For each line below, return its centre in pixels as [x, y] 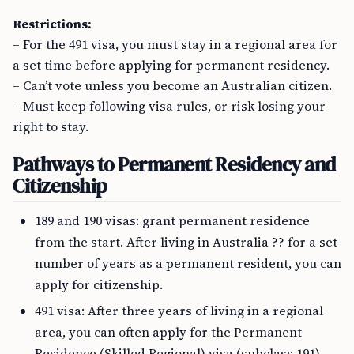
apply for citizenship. [99, 284]
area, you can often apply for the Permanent [168, 332]
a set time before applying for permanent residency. [171, 65]
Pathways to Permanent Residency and [174, 164]
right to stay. [51, 126]
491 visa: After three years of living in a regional [179, 311]
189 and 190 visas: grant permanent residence [172, 220]
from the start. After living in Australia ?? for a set [186, 242]
